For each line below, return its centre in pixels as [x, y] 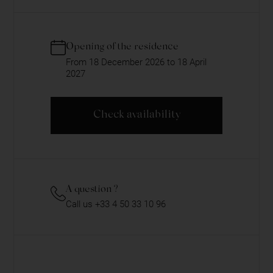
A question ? [92, 190]
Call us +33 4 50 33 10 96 [116, 204]
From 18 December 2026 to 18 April [136, 62]
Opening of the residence [122, 47]
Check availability [136, 115]
